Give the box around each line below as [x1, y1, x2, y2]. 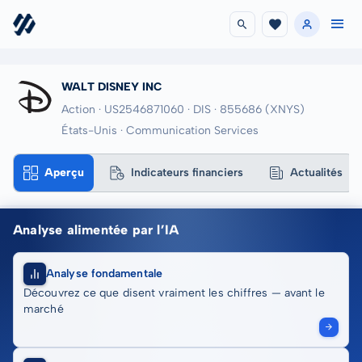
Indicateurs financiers [131, 166, 243, 179]
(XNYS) [265, 103, 305, 116]
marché [23, 302, 64, 316]
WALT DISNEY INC [61, 80, 162, 94]
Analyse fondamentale [46, 267, 162, 280]
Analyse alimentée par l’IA [13, 222, 179, 238]
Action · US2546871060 [61, 103, 184, 116]
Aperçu [44, 166, 84, 179]
